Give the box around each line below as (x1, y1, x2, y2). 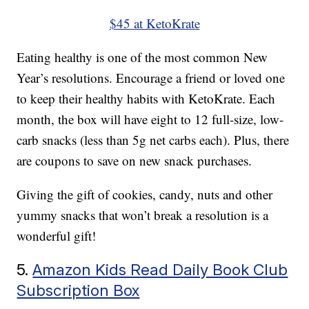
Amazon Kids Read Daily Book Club (32, 260, 288, 279)
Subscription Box (17, 281, 140, 300)
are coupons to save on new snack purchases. (17, 152, 252, 170)
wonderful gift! (17, 227, 97, 245)
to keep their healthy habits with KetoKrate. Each (17, 90, 276, 108)
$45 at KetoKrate (109, 14, 200, 32)
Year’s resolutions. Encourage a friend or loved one (17, 69, 286, 87)
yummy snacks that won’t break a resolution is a (17, 206, 269, 224)
